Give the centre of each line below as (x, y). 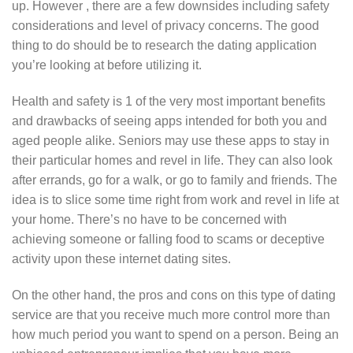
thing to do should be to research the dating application (164, 46)
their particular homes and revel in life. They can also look (172, 161)
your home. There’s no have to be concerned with (149, 220)
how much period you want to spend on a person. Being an (175, 334)
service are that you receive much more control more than (171, 314)
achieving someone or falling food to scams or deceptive (168, 240)
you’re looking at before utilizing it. (107, 65)
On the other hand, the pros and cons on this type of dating (174, 295)
